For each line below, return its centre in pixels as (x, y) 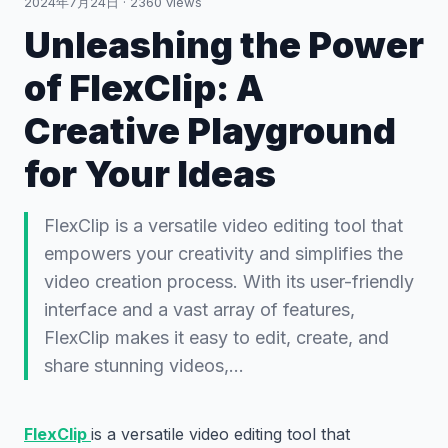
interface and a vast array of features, (199, 309)
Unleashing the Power (224, 45)
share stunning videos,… (144, 365)
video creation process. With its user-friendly (229, 281)
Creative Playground (210, 131)
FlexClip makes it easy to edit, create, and (216, 337)
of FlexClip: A (144, 88)
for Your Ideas (150, 174)
